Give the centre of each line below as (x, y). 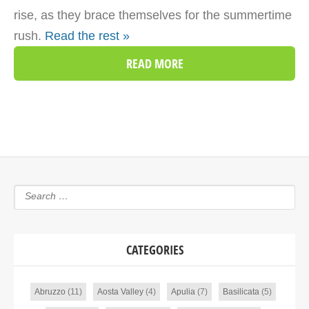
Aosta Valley (120, 291)
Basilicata (241, 291)
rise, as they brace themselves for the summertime (153, 15)
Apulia (183, 291)
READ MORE (154, 63)
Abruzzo (50, 291)
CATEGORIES (154, 249)
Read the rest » (87, 36)
